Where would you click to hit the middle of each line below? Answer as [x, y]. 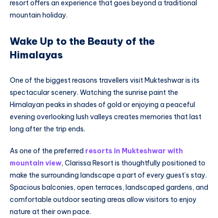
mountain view [36, 163]
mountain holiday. [39, 15]
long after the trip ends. [47, 129]
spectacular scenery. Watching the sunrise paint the [94, 92]
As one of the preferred [47, 151]
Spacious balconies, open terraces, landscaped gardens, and [109, 188]
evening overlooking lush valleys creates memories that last [106, 117]
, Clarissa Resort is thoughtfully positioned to [133, 163]
